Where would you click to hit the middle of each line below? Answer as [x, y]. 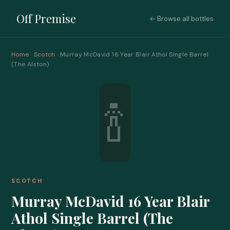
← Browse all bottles [181, 18]
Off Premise [46, 18]
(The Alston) [30, 64]
